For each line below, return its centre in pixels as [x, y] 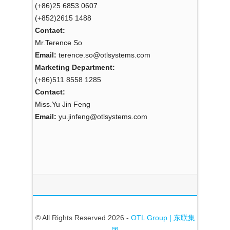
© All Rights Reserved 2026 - [83, 218]
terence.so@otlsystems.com [103, 55]
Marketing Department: [75, 68]
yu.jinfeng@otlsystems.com [102, 117]
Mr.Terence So [59, 43]
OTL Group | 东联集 [163, 218]
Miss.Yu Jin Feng [63, 104]
